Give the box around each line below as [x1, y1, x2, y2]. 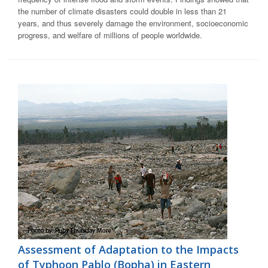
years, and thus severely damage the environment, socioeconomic [18, 17, 248, 29]
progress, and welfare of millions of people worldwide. [18, 29, 202, 41]
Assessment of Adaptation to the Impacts [18, 242, 239, 257]
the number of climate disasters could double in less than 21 [18, 5, 227, 17]
